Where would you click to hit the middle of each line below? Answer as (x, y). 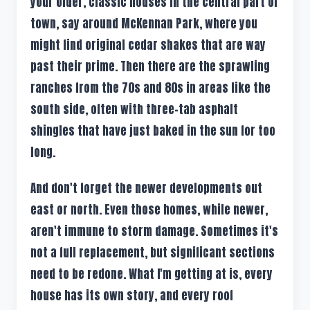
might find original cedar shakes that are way (148, 45)
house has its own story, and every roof (132, 296)
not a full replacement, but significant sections (153, 253)
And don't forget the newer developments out (146, 189)
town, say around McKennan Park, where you (144, 23)
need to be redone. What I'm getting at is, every (152, 274)
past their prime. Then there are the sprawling (150, 66)
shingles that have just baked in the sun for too (153, 130)
